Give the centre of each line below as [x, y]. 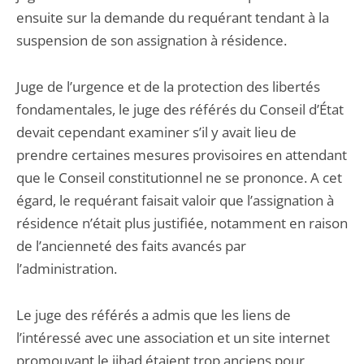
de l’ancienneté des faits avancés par [131, 246]
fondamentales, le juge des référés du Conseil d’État [180, 109]
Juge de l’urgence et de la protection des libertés [168, 87]
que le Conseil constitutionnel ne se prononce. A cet [179, 178]
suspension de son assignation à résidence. [152, 40]
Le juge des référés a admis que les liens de [154, 315]
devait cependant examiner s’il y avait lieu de [156, 132]
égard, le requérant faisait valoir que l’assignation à [175, 200]
